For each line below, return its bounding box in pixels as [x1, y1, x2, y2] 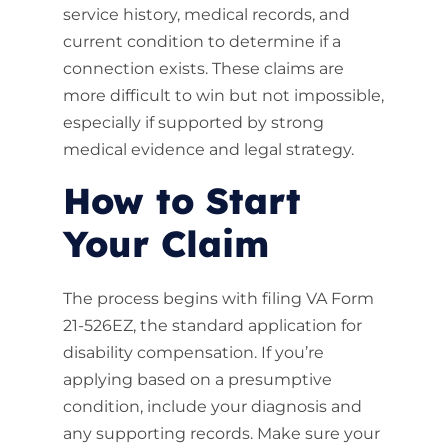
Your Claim [62, 221, 269, 266]
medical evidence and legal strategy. [62, 140, 354, 159]
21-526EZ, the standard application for [62, 316, 362, 335]
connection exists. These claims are [62, 59, 344, 78]
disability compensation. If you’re [62, 343, 324, 362]
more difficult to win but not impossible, [62, 86, 384, 105]
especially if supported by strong [62, 113, 324, 132]
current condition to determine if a [62, 32, 341, 51]
